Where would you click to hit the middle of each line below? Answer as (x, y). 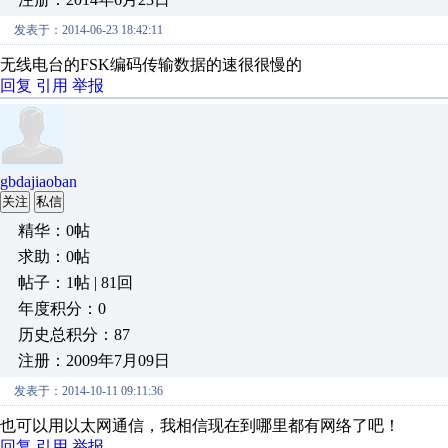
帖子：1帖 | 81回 (75, 282)
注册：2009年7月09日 (94, 360)
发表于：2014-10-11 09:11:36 (88, 391)
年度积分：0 (62, 308)
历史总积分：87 (74, 334)
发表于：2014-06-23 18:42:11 (88, 30)
